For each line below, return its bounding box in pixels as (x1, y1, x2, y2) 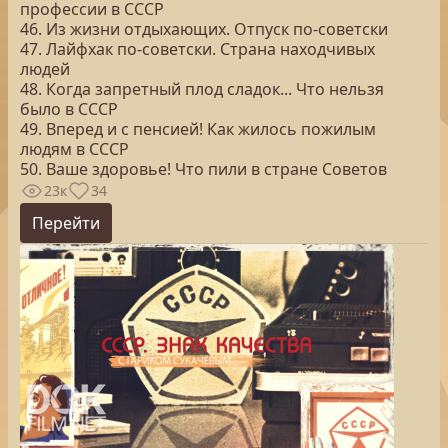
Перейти (32, 212, 100, 234)
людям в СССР (20, 138, 129, 160)
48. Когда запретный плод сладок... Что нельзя (20, 78, 384, 100)
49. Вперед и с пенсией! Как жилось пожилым (20, 118, 376, 140)
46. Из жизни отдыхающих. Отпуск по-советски (20, 18, 388, 40)
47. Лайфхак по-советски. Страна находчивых (20, 38, 375, 60)
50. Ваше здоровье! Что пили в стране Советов (20, 158, 387, 180)
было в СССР (20, 98, 118, 120)
